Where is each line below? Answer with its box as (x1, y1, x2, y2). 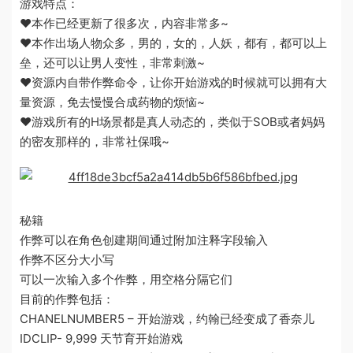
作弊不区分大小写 (20, 251, 114, 267)
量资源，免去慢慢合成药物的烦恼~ (20, 94, 205, 110)
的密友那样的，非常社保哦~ (20, 133, 169, 149)
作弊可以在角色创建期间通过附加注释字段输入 (20, 232, 268, 247)
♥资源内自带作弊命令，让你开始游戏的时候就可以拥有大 (20, 74, 327, 90)
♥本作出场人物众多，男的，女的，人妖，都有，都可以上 (20, 35, 327, 50)
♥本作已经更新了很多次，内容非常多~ (20, 15, 229, 31)
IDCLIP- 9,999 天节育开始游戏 (20, 330, 183, 346)
